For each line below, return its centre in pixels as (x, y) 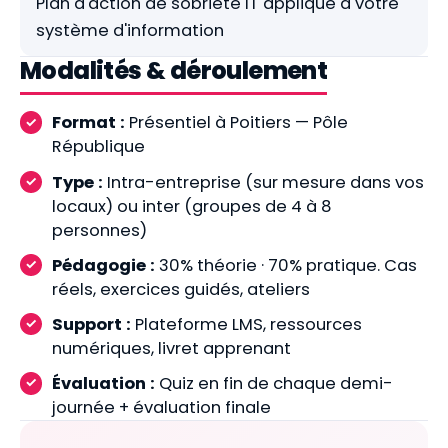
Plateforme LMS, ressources (246, 324)
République (98, 147)
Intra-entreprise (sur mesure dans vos (263, 182)
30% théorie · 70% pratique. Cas (286, 265)
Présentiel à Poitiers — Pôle (236, 123)
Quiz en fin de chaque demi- (274, 384)
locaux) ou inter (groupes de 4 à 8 (192, 206)
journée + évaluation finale (161, 408)
